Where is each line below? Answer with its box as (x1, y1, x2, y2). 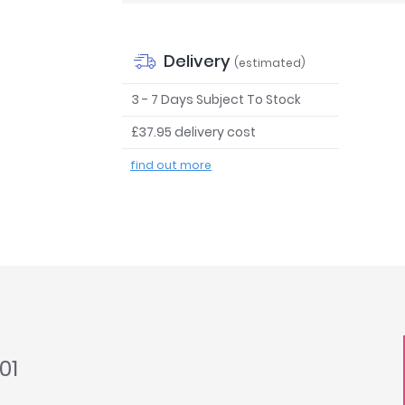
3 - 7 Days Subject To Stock (131, 90, 302, 109)
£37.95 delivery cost (131, 123, 257, 142)
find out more (130, 157, 212, 174)
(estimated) (234, 55, 306, 71)
